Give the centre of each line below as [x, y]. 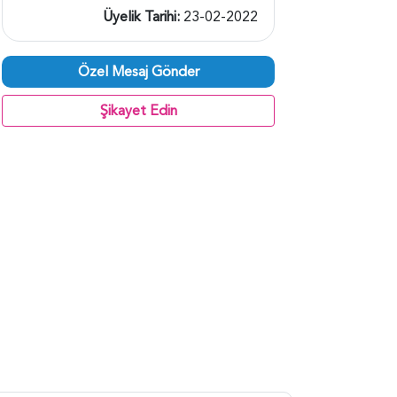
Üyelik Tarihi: [143, 16]
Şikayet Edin [138, 110]
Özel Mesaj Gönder [138, 71]
